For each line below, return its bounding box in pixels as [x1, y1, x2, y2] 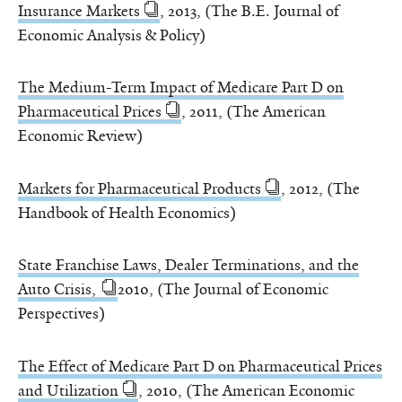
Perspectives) [18, 303, 105, 324]
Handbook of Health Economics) [18, 202, 236, 223]
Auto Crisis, [18, 279, 98, 300]
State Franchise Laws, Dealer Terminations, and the [18, 255, 359, 275]
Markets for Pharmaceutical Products [18, 178, 261, 198]
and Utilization [18, 380, 118, 400]
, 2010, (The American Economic [138, 380, 354, 400]
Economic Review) [18, 126, 143, 146]
